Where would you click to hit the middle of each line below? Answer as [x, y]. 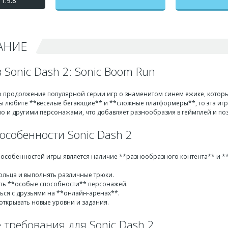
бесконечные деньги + [110, 17]
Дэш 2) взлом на [110, 6]
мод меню [110, 28]
